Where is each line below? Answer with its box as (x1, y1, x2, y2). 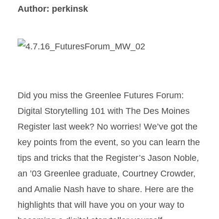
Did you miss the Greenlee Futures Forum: (18, 90, 184, 100)
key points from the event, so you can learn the (18, 137, 200, 147)
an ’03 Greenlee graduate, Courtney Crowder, (18, 169, 196, 178)
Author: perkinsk (18, 4, 88, 14)
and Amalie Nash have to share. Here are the (18, 184, 194, 194)
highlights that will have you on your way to (18, 200, 184, 210)
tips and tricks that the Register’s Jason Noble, (18, 153, 199, 163)
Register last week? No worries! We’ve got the (18, 122, 197, 131)
